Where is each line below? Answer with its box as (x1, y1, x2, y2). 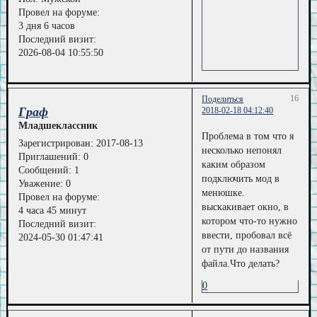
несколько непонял (202, 145, 282, 156)
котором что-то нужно (202, 216, 298, 227)
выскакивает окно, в (202, 202, 289, 213)
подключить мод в (202, 173, 280, 185)
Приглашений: (18, 151, 81, 162)
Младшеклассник (18, 120, 98, 132)
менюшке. (202, 188, 246, 199)
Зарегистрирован (18, 137, 91, 149)
